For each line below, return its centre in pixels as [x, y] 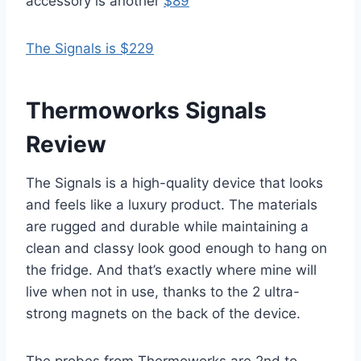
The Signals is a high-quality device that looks [174, 183]
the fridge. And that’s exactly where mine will [171, 270]
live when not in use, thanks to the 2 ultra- [163, 291]
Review [66, 144]
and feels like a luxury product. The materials [172, 204]
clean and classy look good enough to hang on [176, 248]
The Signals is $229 [90, 48]
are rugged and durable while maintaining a [167, 226]
